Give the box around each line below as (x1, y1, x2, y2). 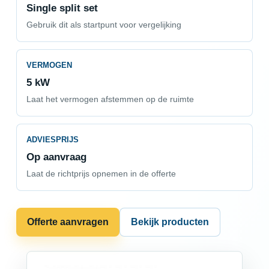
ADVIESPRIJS (26, 134, 79, 144)
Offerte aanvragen (26, 216, 109, 227)
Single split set (26, 2, 98, 14)
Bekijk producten (130, 216, 209, 227)
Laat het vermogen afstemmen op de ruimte (26, 95, 194, 104)
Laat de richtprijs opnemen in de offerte (26, 169, 176, 179)
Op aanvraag (26, 151, 86, 163)
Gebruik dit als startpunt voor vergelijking (26, 20, 181, 30)
